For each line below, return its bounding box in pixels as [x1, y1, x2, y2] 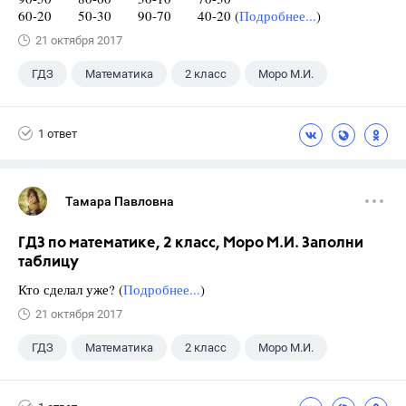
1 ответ [38, 126, 77, 140]
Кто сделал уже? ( [18, 280, 123, 298]
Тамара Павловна [65, 194, 174, 208]
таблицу [18, 255, 79, 270]
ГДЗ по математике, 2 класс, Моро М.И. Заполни [18, 236, 363, 251]
